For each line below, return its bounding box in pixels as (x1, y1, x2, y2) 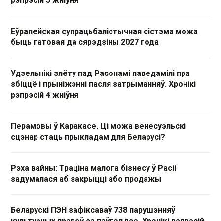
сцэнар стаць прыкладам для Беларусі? (11, 132, 165, 142)
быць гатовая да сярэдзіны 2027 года (11, 37, 159, 47)
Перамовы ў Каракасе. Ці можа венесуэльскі (11, 121, 186, 131)
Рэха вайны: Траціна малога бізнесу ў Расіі (11, 163, 176, 173)
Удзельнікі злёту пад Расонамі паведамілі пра (11, 68, 190, 78)
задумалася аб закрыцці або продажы (11, 174, 161, 184)
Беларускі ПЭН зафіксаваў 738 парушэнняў (11, 205, 175, 215)
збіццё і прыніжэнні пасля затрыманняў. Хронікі (11, 79, 196, 89)
